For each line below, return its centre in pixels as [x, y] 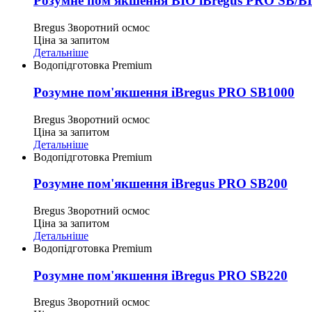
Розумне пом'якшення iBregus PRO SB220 [161, 275]
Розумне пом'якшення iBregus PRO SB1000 [164, 92]
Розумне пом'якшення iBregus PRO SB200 [161, 184]
